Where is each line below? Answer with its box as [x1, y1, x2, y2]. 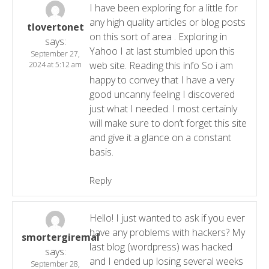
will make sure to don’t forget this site [89, 116, 247, 130]
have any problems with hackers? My [89, 225, 245, 239]
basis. [89, 145, 113, 159]
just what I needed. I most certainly [89, 101, 237, 115]
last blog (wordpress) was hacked [89, 240, 232, 253]
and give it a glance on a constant [89, 130, 231, 144]
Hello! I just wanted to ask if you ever [89, 211, 245, 225]
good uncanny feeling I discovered [89, 87, 235, 101]
